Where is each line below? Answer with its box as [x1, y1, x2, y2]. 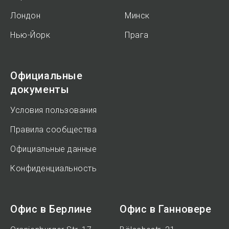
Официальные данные [10, 144, 97, 154]
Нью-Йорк [10, 30, 50, 40]
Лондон [10, 11, 40, 20]
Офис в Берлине [10, 203, 92, 215]
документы [10, 83, 70, 96]
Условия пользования [10, 105, 97, 115]
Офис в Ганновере [120, 203, 212, 215]
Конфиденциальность [10, 164, 97, 173]
